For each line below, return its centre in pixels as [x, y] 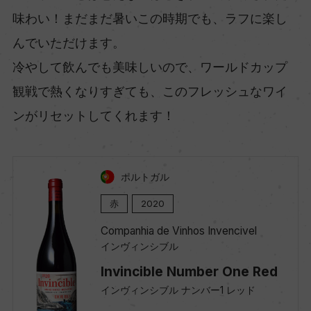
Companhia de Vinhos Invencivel [178, 230]
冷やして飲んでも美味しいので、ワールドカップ [150, 67]
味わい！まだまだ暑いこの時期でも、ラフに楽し [150, 18]
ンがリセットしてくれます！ [93, 115]
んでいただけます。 [68, 42]
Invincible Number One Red [189, 271]
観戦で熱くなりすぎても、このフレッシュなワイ [150, 91]
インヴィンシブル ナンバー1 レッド [178, 289]
